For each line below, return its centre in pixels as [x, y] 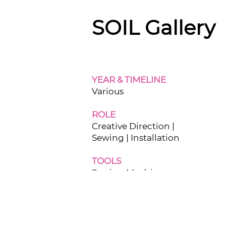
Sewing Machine [129, 173]
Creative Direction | [133, 126]
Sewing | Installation [136, 138]
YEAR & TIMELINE [129, 80]
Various [108, 92]
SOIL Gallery [154, 28]
